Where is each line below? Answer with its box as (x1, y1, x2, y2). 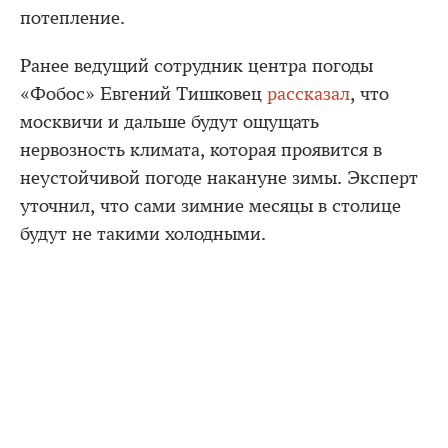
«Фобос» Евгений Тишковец (20, 83, 267, 105)
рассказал (267, 83, 350, 105)
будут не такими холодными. (20, 223, 266, 245)
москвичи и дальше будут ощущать (20, 111, 319, 133)
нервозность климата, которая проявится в (20, 139, 382, 161)
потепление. (20, 7, 125, 29)
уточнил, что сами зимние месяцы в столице (20, 195, 401, 217)
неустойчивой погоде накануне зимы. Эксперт (20, 167, 418, 189)
